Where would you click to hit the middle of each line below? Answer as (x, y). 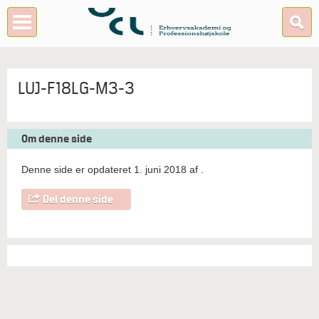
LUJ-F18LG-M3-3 (76, 88)
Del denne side (78, 199)
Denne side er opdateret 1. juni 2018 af (111, 169)
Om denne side (57, 139)
